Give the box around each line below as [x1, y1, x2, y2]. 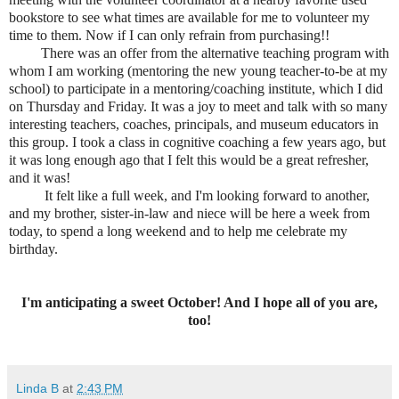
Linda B [16, 380, 59, 395]
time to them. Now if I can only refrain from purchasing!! [9, 27, 330, 43]
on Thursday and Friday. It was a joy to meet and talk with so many [9, 98, 387, 114]
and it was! [9, 169, 70, 185]
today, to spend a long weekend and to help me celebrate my [9, 223, 347, 239]
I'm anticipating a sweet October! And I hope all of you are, [21, 294, 378, 310]
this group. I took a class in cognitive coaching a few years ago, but [9, 134, 386, 150]
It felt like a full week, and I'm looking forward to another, [9, 187, 370, 203]
